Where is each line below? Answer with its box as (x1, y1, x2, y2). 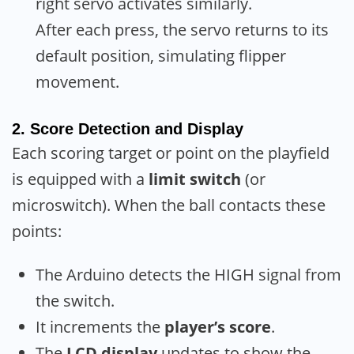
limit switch (149, 168, 241, 190)
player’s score (164, 315, 271, 337)
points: (12, 220, 62, 243)
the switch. (36, 289, 115, 311)
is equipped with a (12, 168, 149, 190)
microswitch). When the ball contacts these (12, 194, 326, 217)
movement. (36, 71, 119, 93)
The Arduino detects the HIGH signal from (36, 263, 341, 285)
